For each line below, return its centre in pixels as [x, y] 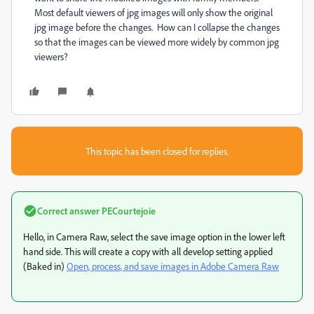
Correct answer [68, 211]
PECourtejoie [128, 211]
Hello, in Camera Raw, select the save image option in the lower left [154, 237]
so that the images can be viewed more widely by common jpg [157, 42]
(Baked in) [45, 266]
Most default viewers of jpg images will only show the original [153, 12]
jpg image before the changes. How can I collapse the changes [157, 27]
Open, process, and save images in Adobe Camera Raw [173, 266]
